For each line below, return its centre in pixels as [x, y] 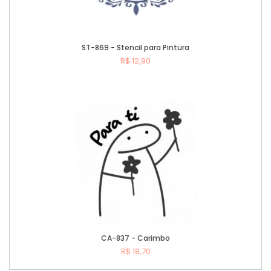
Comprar [149, 93]
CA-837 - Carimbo [135, 238]
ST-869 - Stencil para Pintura [135, 48]
